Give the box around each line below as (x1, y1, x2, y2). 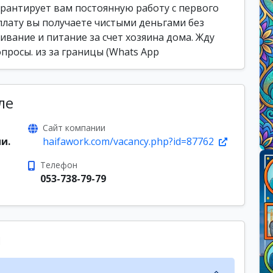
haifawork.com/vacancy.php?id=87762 (43, 135, 216, 148)
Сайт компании (43, 122, 105, 133)
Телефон (40, 159, 77, 171)
